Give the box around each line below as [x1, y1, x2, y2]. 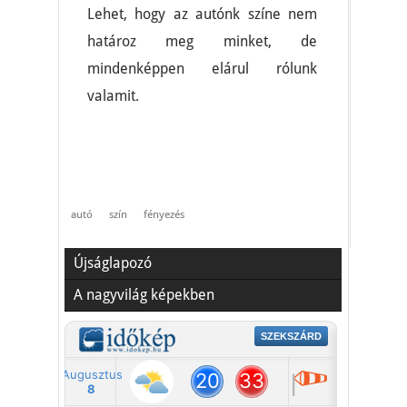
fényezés [144, 208, 184, 221]
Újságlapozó [74, 254, 152, 272]
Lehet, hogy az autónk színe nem [87, 5, 317, 23]
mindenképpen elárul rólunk [87, 60, 317, 77]
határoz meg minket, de [87, 33, 317, 50]
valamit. [87, 87, 139, 104]
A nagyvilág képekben [74, 286, 214, 303]
